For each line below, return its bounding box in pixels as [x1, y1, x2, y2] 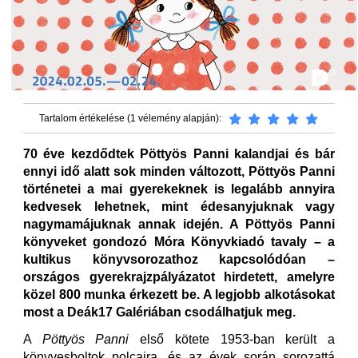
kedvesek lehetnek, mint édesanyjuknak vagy [23, 199, 335, 213]
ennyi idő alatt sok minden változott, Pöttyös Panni [23, 164, 335, 178]
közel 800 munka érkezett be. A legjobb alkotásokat [23, 287, 335, 301]
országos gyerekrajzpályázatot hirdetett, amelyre [23, 269, 335, 284]
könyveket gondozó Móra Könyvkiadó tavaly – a [23, 234, 335, 249]
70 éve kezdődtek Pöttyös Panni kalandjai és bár [23, 146, 335, 161]
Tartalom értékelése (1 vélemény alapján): [39, 112, 221, 124]
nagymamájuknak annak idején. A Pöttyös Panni [23, 217, 335, 231]
